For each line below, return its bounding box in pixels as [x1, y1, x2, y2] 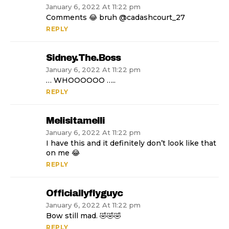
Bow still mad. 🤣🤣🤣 [46, 211, 121, 221]
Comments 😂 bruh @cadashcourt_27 [46, 13, 185, 22]
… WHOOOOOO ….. [46, 76, 116, 85]
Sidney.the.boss [46, 53, 121, 63]
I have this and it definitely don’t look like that [46, 139, 216, 148]
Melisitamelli [46, 116, 105, 126]
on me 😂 [46, 148, 80, 158]
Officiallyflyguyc [46, 188, 123, 199]
